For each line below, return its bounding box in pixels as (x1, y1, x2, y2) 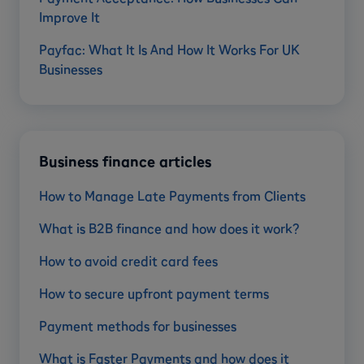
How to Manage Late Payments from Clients (39, 188, 305, 205)
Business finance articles (39, 152, 211, 171)
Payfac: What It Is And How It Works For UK (39, 41, 299, 58)
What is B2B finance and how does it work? (39, 220, 299, 237)
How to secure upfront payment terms (39, 285, 269, 302)
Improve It (39, 9, 100, 26)
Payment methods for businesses (39, 318, 236, 335)
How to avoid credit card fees (39, 253, 218, 270)
